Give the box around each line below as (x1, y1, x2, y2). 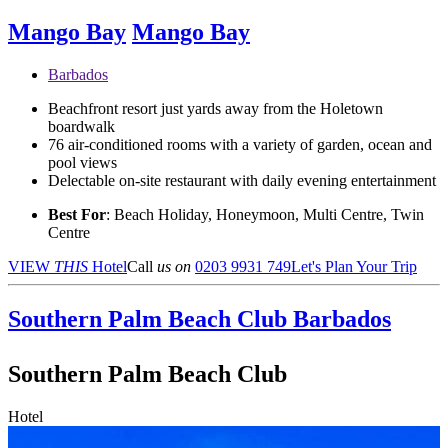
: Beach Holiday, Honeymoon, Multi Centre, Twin (106, 206, 424, 223)
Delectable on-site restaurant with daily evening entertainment (48, 172, 436, 189)
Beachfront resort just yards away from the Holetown (48, 100, 383, 117)
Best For (48, 206, 106, 223)
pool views (48, 154, 117, 171)
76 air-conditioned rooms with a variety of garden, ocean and (48, 136, 432, 153)
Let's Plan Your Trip (291, 258, 417, 275)
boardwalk (48, 118, 115, 135)
